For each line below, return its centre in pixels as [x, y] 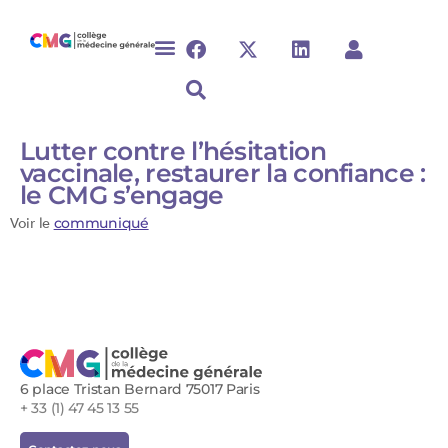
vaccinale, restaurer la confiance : [223, 173]
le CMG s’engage [122, 195]
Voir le [32, 223]
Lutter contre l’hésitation [173, 151]
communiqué [101, 223]
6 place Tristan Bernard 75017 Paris [140, 388]
